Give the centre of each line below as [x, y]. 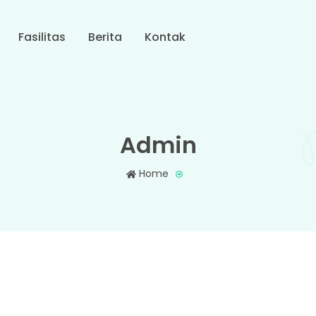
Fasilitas [42, 37]
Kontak [165, 37]
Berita [105, 37]
